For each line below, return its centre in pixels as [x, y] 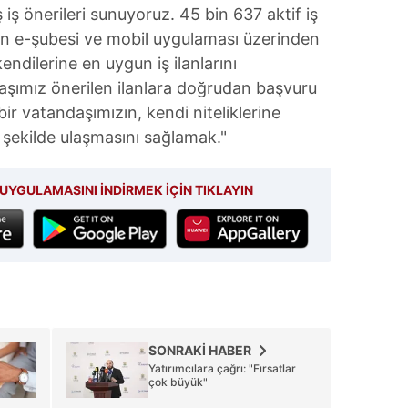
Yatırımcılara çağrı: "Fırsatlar [222, 368]
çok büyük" [178, 382]
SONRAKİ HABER [200, 350]
